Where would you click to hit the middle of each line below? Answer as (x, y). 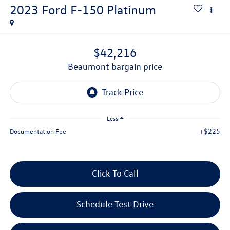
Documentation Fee (38, 131)
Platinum (131, 9)
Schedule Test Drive (115, 204)
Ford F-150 (72, 9)
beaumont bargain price (118, 67)
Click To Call (115, 174)
